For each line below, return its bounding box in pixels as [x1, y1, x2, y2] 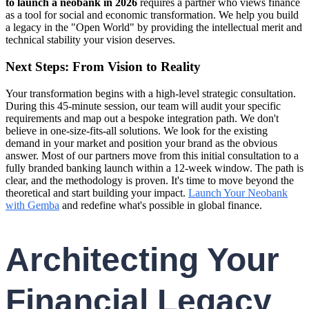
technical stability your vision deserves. [6, 34, 175, 46]
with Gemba [6, 199, 59, 211]
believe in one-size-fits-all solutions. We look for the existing [6, 124, 268, 137]
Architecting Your [6, 241, 279, 278]
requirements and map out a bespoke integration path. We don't [6, 112, 279, 124]
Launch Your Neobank [188, 186, 288, 199]
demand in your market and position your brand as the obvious [6, 137, 277, 149]
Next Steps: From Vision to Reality [6, 59, 201, 74]
